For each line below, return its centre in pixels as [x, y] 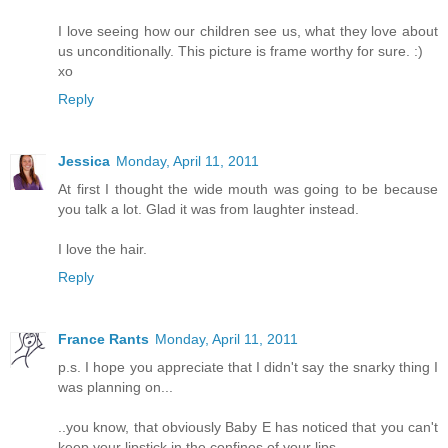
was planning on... [115, 386]
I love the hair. [102, 248]
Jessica [84, 160]
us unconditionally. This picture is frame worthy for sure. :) [240, 50]
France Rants [103, 338]
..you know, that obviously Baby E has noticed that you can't [248, 426]
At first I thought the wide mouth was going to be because [248, 188]
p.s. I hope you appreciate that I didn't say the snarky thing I [248, 366]
